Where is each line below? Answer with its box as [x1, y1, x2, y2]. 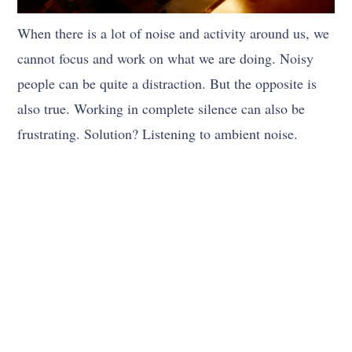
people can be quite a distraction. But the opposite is [17, 73, 317, 93]
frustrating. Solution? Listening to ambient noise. [17, 123, 299, 143]
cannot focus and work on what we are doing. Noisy [17, 48, 314, 68]
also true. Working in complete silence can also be [17, 98, 306, 118]
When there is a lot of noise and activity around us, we [17, 23, 330, 42]
